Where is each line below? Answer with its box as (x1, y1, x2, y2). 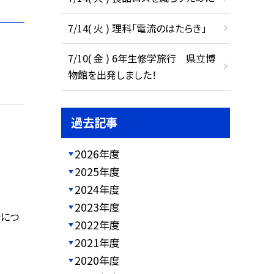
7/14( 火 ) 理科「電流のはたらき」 (67, 20, 206, 35)
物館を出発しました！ (67, 67, 157, 83)
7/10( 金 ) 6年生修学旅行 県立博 (67, 51, 215, 66)
